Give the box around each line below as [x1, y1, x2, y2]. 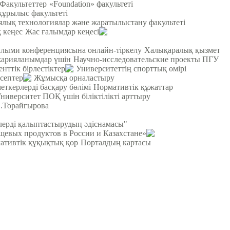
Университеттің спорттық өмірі [76, 64, 186, 73]
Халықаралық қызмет [144, 45, 220, 54]
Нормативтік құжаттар [93, 82, 173, 91]
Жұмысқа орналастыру [34, 73, 114, 82]
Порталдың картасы [81, 138, 151, 147]
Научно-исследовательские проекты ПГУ [73, 54, 219, 64]
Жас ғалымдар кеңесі [25, 27, 99, 36]
